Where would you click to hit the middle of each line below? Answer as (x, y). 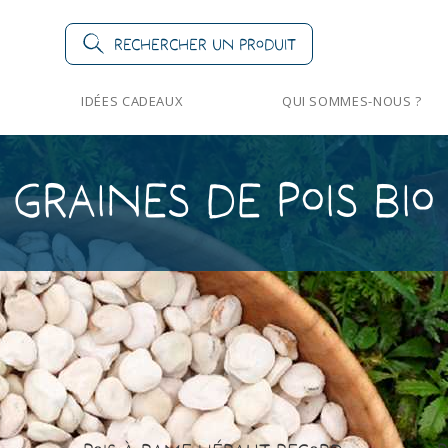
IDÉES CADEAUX (131, 101)
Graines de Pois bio (224, 199)
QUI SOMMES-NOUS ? (351, 101)
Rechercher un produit (204, 43)
